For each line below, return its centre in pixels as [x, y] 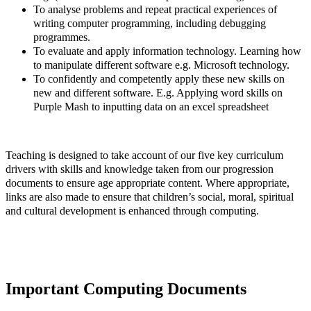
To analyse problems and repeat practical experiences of [155, 10]
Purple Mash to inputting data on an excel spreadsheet [151, 107]
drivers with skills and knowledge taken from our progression [140, 169]
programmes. [62, 37]
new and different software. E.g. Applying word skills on [158, 93]
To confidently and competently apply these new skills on [159, 79]
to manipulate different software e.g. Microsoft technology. [161, 65]
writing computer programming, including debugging [150, 24]
